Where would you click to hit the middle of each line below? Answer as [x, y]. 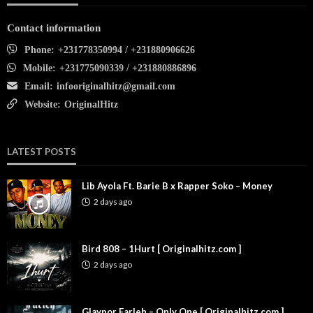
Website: [43, 104]
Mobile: [39, 68]
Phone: [39, 50]
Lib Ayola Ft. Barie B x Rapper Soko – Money [177, 185]
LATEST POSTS [42, 151]
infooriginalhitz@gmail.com [116, 86]
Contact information [54, 28]
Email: [39, 86]
